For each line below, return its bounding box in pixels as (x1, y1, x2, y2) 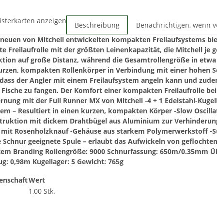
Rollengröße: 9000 (45, 147, 105, 156)
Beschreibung (75, 20, 120, 30)
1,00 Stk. (29, 186, 55, 196)
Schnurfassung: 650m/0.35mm (107, 147, 208, 156)
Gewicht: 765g (77, 157, 124, 167)
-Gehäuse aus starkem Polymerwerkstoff (70, 126, 208, 136)
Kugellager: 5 (32, 157, 75, 167)
